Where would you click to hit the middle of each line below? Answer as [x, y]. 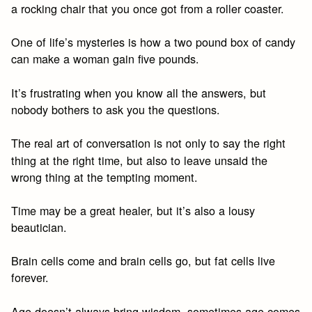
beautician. [39, 227]
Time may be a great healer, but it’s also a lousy [133, 211]
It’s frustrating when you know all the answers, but [139, 92]
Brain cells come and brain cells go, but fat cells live [143, 261]
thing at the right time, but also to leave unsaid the [140, 160]
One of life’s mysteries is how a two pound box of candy [154, 42]
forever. [30, 278]
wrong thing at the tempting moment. [105, 177]
